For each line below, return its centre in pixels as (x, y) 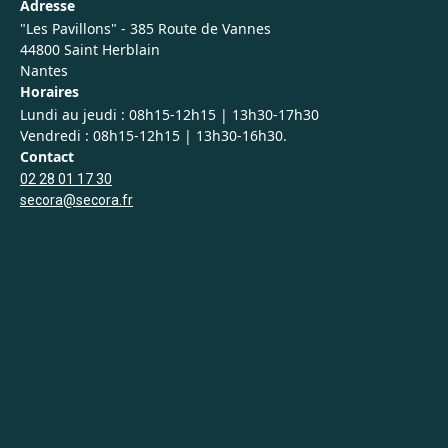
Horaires (49, 92)
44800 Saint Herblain (90, 50)
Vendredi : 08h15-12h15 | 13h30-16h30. (153, 136)
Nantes (44, 71)
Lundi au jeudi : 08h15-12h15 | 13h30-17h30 (169, 115)
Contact (47, 157)
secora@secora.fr (76, 200)
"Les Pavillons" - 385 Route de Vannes (145, 29)
